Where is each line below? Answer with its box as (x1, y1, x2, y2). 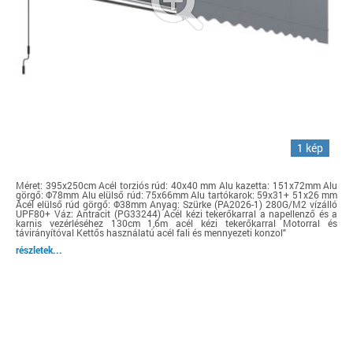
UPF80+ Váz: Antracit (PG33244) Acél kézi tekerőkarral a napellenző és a (16, 207, 337, 220)
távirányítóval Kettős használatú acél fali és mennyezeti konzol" (16, 226, 286, 239)
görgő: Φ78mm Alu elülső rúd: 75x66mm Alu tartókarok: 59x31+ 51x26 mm (16, 188, 337, 201)
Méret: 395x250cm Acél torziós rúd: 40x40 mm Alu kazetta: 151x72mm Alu (16, 179, 337, 191)
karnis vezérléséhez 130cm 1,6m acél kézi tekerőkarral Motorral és (16, 217, 337, 229)
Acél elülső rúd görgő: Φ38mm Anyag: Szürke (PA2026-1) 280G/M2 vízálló (16, 198, 337, 210)
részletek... (16, 243, 62, 256)
